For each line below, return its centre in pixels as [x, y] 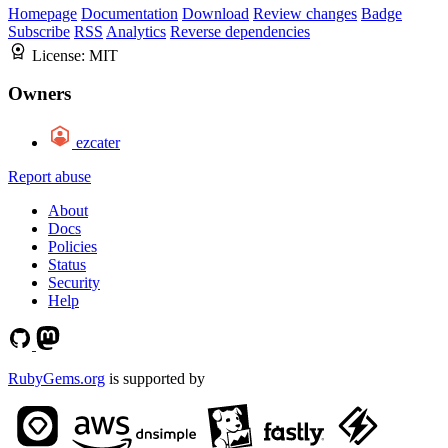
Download [215, 13]
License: [60, 55]
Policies [72, 247]
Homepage [42, 13]
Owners [39, 94]
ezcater [98, 143]
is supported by [155, 379]
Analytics [136, 31]
